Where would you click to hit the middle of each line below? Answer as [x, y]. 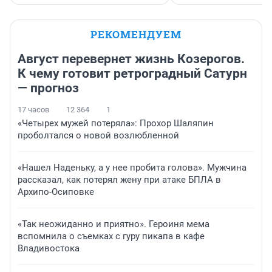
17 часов [33, 109]
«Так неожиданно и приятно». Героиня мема [114, 224]
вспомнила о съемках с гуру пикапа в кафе [111, 236]
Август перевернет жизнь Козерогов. [131, 59]
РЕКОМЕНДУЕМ [136, 34]
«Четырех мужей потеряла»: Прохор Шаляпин [116, 123]
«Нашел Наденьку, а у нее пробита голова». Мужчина [132, 167]
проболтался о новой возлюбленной [98, 135]
